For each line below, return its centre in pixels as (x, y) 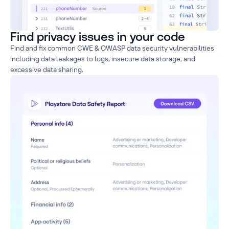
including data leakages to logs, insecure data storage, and (103, 59)
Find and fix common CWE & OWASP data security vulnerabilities (112, 48)
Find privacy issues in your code (98, 36)
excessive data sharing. (47, 69)
